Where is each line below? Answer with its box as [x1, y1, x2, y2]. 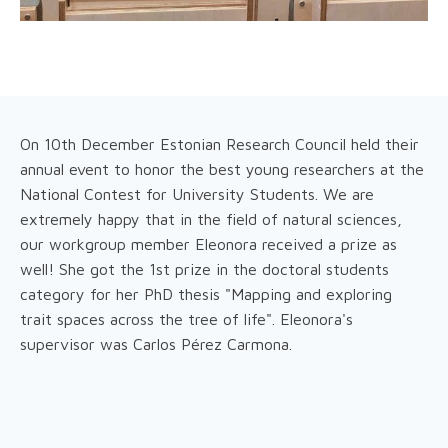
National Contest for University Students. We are [20, 185, 374, 204]
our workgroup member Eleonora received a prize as [20, 235, 397, 254]
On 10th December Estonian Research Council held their [20, 135, 419, 154]
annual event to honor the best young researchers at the [20, 160, 424, 179]
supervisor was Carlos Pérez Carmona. [20, 335, 292, 354]
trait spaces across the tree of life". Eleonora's [20, 310, 353, 329]
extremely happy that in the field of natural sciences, [20, 210, 402, 229]
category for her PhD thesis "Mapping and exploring [20, 285, 392, 304]
